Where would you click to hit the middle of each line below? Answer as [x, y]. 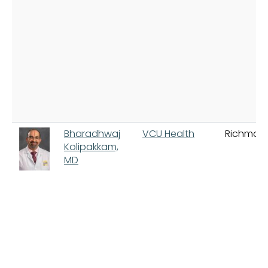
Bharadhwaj [92, 133]
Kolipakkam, [91, 147]
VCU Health [168, 133]
